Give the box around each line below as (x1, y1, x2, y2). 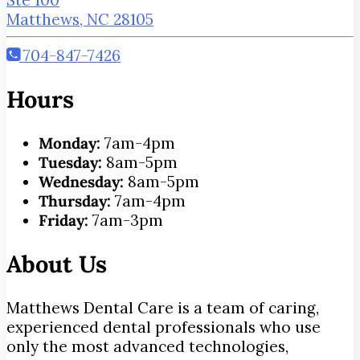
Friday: (39, 211, 88, 231)
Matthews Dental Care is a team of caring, (6, 298, 319, 318)
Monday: (39, 133, 100, 153)
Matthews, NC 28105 (6, 9, 153, 29)
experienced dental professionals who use (6, 317, 321, 337)
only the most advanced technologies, (6, 337, 288, 357)
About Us (6, 249, 107, 280)
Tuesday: (39, 153, 102, 173)
